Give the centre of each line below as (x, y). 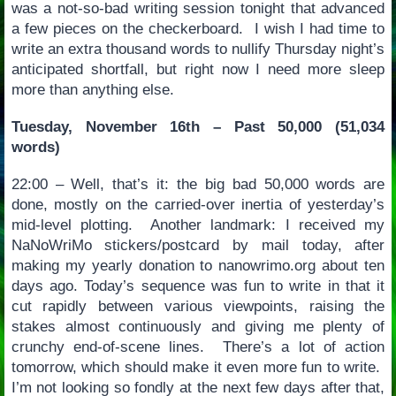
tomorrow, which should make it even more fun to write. (198, 367)
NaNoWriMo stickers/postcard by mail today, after (198, 245)
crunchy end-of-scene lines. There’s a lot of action (198, 346)
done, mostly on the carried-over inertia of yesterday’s (198, 204)
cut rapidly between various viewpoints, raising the (198, 306)
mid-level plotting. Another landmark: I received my (198, 225)
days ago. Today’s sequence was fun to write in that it (198, 286)
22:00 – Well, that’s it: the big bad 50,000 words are (198, 184)
